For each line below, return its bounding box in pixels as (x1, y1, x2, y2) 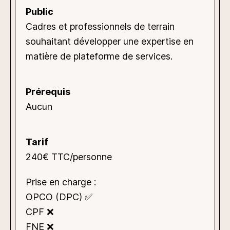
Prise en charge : (26, 176, 96, 187)
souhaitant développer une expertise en (26, 36, 194, 47)
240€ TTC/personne (26, 151, 112, 163)
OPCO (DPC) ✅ (26, 191, 92, 202)
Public (26, 6, 53, 17)
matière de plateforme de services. (26, 51, 172, 62)
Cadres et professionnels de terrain (26, 21, 175, 32)
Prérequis (26, 86, 70, 98)
